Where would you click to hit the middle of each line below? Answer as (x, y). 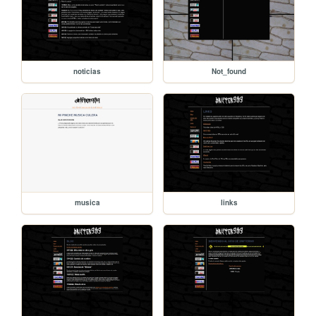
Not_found (229, 71)
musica (87, 202)
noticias (87, 71)
